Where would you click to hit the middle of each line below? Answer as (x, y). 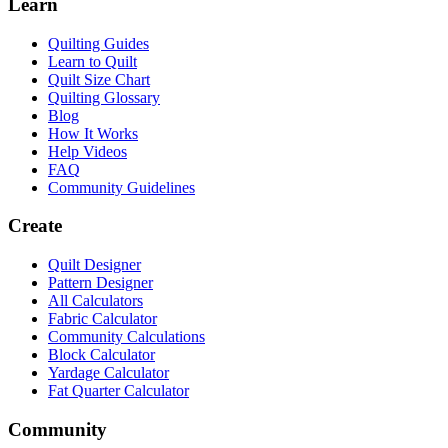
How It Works (93, 133)
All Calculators (95, 301)
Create (35, 226)
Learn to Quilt (92, 61)
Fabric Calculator (102, 319)
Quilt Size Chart (99, 79)
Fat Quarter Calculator (118, 391)
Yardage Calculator (108, 373)
